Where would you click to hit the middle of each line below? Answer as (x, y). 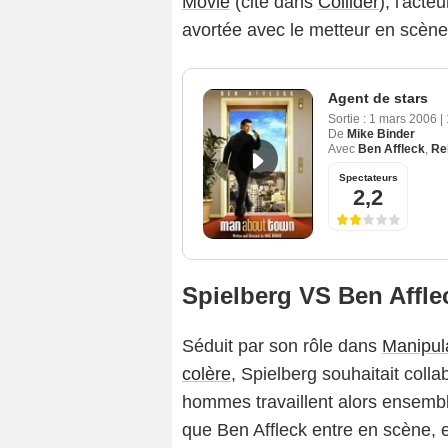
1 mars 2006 (404, 119)
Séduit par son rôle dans (282, 346)
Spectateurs (368, 178)
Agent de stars (378, 98)
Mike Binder (381, 134)
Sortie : (347, 119)
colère (206, 374)
